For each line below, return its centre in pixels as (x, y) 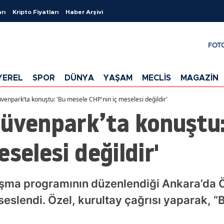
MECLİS (156, 78)
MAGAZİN (199, 78)
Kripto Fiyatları (35, 12)
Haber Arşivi (84, 12)
